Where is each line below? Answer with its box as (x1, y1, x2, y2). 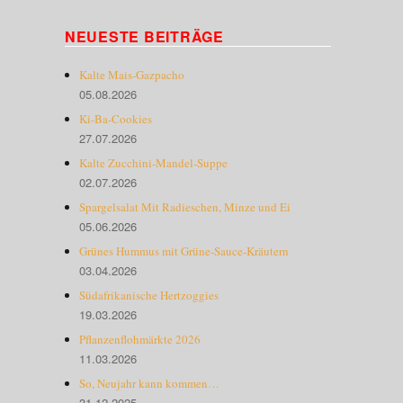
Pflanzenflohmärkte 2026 (79, 330, 201, 347)
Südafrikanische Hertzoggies (79, 286, 219, 303)
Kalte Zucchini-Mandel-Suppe (79, 154, 228, 171)
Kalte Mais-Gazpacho (79, 66, 185, 83)
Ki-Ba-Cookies (79, 110, 153, 127)
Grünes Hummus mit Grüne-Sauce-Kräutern (79, 242, 290, 259)
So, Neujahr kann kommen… (79, 374, 220, 391)
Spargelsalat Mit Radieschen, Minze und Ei (79, 198, 291, 215)
